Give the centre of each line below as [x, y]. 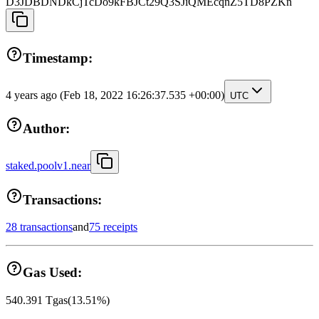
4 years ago [33, 95]
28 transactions [39, 227]
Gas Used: [52, 273]
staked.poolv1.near [48, 166]
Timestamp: [58, 58]
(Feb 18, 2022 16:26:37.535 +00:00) [142, 95]
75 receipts [113, 227]
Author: [46, 129]
